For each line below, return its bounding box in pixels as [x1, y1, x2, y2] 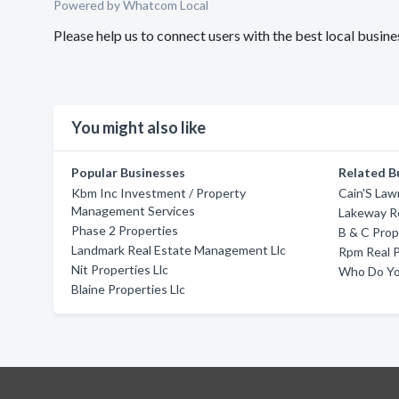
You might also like [71, 118, 206, 137]
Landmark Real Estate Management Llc [71, 242, 286, 257]
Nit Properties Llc [71, 262, 168, 277]
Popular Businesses [71, 165, 185, 180]
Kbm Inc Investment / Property [71, 185, 246, 200]
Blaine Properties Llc [71, 281, 185, 297]
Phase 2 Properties [71, 223, 178, 238]
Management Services [71, 203, 195, 218]
